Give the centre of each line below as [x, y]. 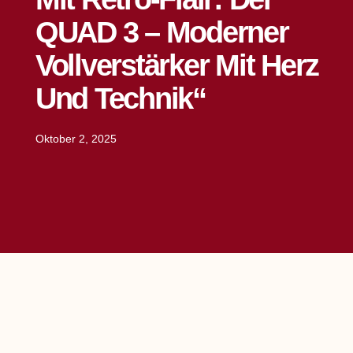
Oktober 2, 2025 [76, 139]
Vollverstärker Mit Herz [177, 66]
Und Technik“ [120, 99]
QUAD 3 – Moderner [162, 33]
